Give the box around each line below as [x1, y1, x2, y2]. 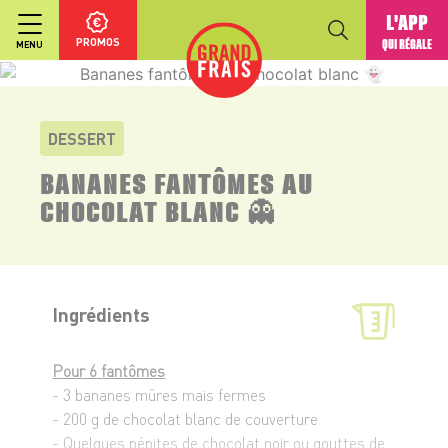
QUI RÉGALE [382, 37, 432, 51]
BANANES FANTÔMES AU [40, 163, 314, 199]
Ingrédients [52, 301, 151, 327]
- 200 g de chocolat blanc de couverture [52, 407, 319, 429]
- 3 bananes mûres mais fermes [52, 383, 267, 405]
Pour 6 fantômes [52, 359, 166, 381]
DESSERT [48, 127, 116, 149]
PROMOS [76, 35, 120, 49]
